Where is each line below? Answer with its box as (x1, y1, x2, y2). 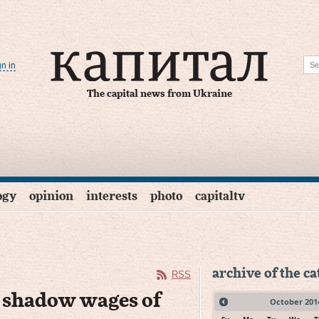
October (269, 296, 303, 308)
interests (86, 190, 137, 202)
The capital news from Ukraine (86, 89, 232, 99)
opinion (29, 190, 73, 202)
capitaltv (195, 190, 245, 202)
